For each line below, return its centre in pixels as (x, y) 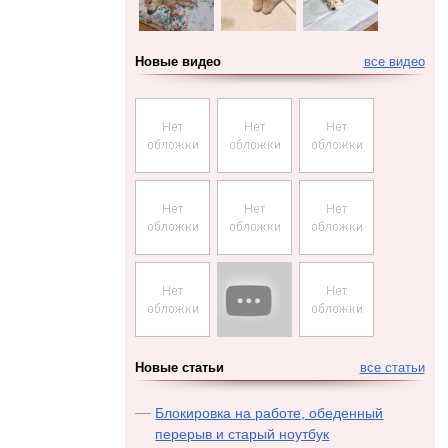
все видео (394, 62)
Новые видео (178, 62)
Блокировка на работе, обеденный (269, 413)
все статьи (392, 368)
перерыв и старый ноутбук (242, 434)
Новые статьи (180, 368)
